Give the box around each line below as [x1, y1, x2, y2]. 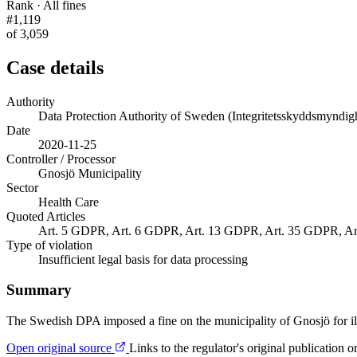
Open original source [6, 341, 115, 355]
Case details [6, 57, 104, 78]
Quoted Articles [6, 209, 85, 223]
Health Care [38, 194, 99, 209]
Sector [6, 180, 38, 194]
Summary [6, 281, 72, 299]
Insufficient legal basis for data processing [38, 252, 248, 266]
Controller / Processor [6, 151, 116, 166]
